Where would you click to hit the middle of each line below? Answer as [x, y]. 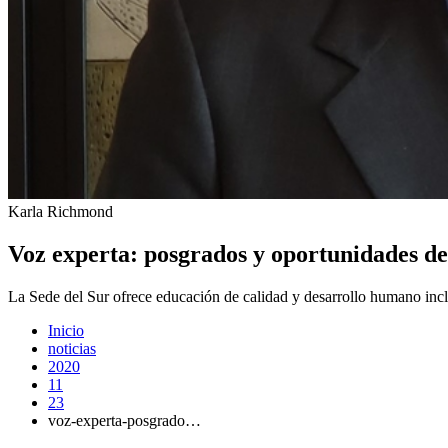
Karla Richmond [60, 212]
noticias [72, 348]
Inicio [66, 330]
